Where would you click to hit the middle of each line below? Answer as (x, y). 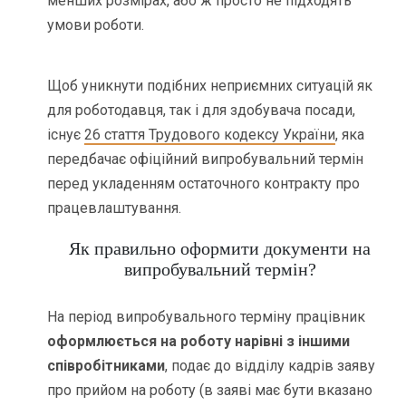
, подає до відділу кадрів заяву (271, 365)
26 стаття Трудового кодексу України (210, 135)
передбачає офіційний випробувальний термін (206, 159)
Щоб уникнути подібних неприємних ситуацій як (210, 86)
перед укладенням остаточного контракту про (204, 184)
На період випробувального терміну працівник (207, 316)
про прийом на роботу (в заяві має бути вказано (210, 390)
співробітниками (106, 365)
